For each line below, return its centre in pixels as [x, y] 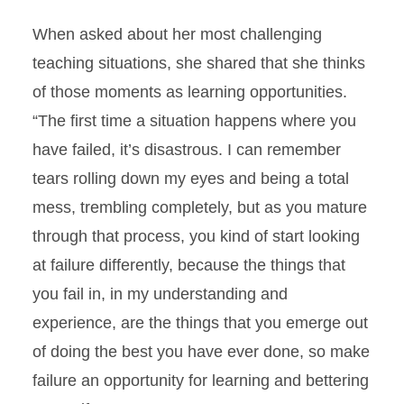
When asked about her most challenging [177, 35]
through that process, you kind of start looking [196, 237]
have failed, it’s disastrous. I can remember [187, 150]
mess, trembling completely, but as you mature [200, 208]
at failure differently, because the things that [189, 266]
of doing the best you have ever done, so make [201, 352]
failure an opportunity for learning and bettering [201, 381]
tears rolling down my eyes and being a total [191, 179]
